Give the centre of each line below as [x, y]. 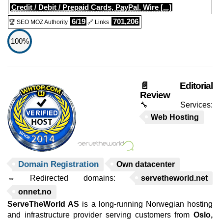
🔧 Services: [176, 105]
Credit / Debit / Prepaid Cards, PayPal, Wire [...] [91, 7]
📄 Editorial [176, 86]
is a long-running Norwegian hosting [146, 204]
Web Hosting [175, 117]
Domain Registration [58, 164]
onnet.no [35, 192]
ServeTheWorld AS [43, 204]
